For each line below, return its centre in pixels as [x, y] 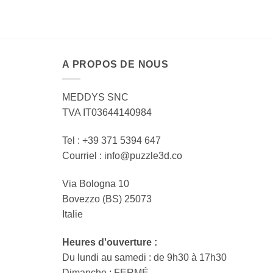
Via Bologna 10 [96, 184]
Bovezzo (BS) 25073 [107, 199]
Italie [73, 214]
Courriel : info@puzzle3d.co [122, 156]
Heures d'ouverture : [110, 242]
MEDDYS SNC [95, 97]
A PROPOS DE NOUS [115, 64]
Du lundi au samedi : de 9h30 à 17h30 [144, 257]
